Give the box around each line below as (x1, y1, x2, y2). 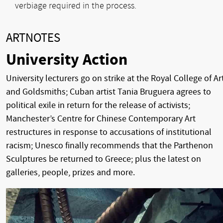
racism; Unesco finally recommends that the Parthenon (6, 140, 213, 151)
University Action (6, 50, 127, 69)
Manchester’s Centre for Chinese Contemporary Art (6, 113, 196, 124)
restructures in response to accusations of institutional (6, 126, 212, 137)
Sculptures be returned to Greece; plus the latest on (6, 153, 201, 164)
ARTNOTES (6, 31, 60, 46)
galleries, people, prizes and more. (6, 167, 135, 178)
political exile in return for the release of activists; (6, 100, 190, 111)
